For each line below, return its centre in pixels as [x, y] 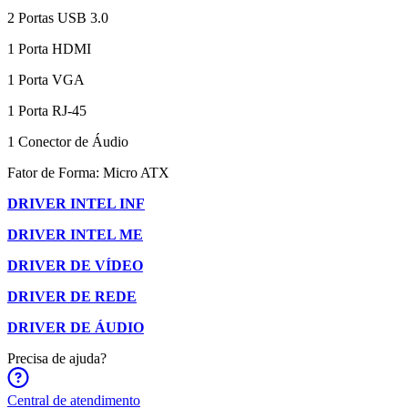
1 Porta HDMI [49, 48]
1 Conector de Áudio [68, 141]
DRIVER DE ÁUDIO [76, 327]
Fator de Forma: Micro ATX [88, 172]
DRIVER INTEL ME [75, 234]
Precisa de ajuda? [57, 358]
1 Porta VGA [46, 79]
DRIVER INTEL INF [76, 203]
